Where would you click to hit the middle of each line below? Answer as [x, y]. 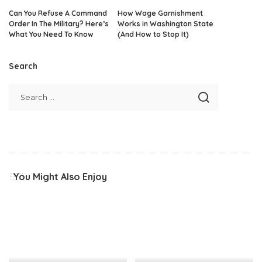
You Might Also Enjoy [60, 177]
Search [23, 66]
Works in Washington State [166, 24]
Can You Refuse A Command [58, 13]
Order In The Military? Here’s [59, 24]
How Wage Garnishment [160, 13]
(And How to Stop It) [153, 35]
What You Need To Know [51, 35]
